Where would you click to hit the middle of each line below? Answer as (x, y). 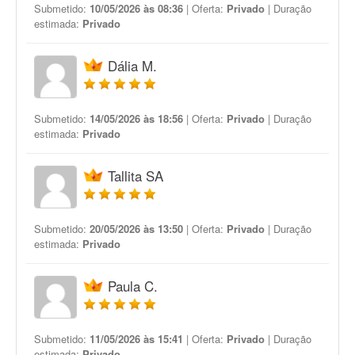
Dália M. (132, 65)
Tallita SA (136, 176)
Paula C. (133, 286)
